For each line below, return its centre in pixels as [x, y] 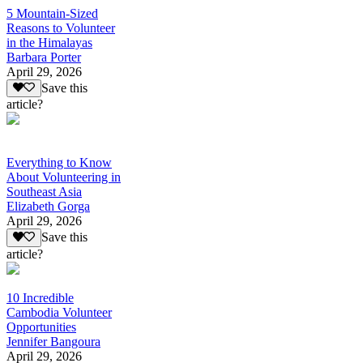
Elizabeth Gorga [48, 207]
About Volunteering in [64, 177]
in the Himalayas [49, 42]
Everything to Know [59, 163]
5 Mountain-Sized [52, 13]
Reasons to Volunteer [61, 28]
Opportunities [41, 327]
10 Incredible [40, 297]
